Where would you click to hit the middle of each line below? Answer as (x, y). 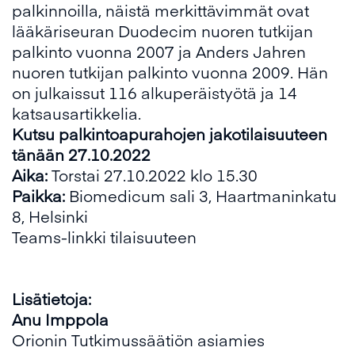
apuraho (151, 134)
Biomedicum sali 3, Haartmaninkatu (203, 195)
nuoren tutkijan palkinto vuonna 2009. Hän (170, 72)
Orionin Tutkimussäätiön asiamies (138, 340)
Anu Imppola (60, 319)
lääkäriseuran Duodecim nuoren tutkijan (162, 31)
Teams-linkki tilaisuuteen (104, 237)
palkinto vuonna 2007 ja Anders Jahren (159, 51)
